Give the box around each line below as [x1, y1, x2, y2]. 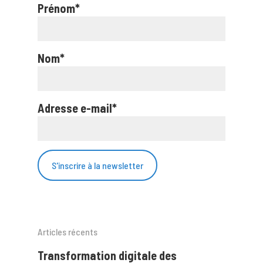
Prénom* [38, 1, 80, 15]
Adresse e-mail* [38, 101, 117, 115]
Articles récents [38, 226, 97, 237]
